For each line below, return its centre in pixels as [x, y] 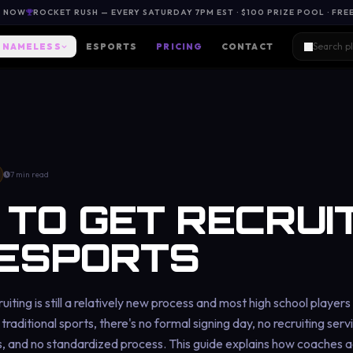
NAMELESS [32, 46]
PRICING [180, 46]
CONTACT [247, 46]
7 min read [30, 175]
